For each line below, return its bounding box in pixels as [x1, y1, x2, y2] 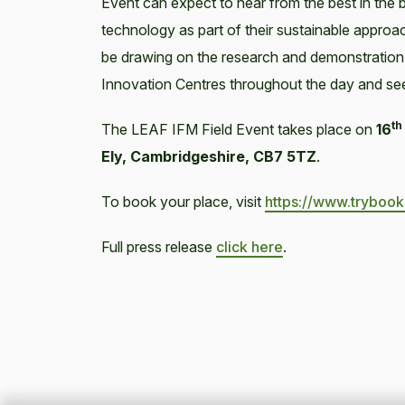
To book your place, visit [101, 193, 265, 211]
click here [216, 238, 283, 256]
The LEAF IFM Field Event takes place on [101, 120, 376, 138]
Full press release [101, 238, 216, 256]
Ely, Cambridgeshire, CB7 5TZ [101, 147, 316, 165]
